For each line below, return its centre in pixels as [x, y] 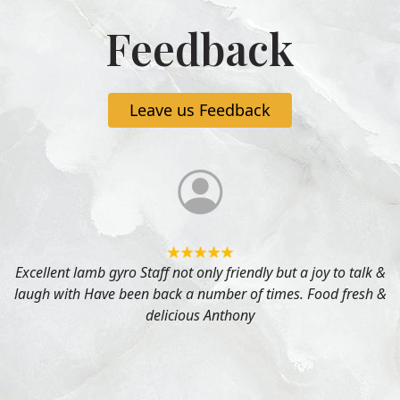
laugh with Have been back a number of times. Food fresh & [200, 293]
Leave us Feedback [200, 109]
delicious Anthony [200, 315]
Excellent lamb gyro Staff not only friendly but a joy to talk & [200, 272]
